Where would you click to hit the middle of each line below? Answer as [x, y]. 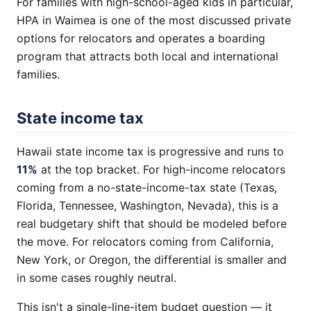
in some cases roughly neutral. [96, 278]
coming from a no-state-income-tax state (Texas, [147, 187]
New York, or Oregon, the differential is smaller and [152, 260]
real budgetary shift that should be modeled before [152, 224]
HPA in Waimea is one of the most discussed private [154, 20]
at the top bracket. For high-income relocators [161, 169]
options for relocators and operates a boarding [141, 38]
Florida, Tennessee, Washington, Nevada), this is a [148, 205]
